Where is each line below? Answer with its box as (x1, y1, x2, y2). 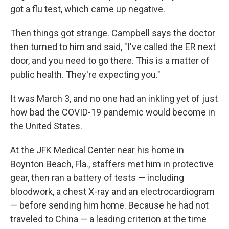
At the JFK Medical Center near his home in (10, 145, 184, 155)
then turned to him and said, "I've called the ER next (10, 41, 216, 52)
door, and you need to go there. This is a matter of (10, 55, 210, 66)
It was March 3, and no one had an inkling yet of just (10, 93, 218, 104)
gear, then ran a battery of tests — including (10, 172, 184, 183)
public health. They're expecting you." (10, 69, 161, 80)
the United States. (10, 121, 82, 131)
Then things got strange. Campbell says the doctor (10, 28, 215, 38)
